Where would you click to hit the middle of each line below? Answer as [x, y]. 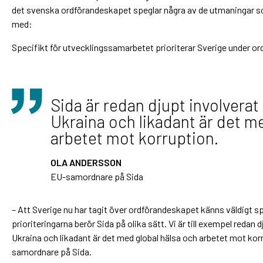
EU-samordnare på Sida [97, 176]
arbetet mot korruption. [135, 137]
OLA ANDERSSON [86, 162]
